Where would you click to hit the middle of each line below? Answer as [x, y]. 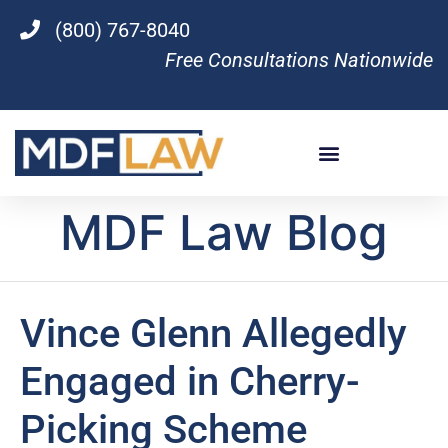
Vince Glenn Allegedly [213, 333]
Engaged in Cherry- [190, 381]
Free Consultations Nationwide [299, 60]
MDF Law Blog [224, 232]
